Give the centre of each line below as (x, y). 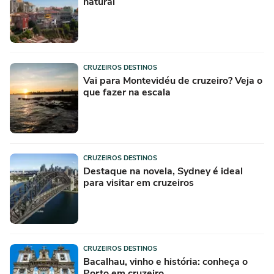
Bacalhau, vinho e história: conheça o (165, 262)
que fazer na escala (127, 93)
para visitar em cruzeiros (139, 183)
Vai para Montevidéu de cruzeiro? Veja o (173, 81)
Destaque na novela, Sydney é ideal (163, 172)
